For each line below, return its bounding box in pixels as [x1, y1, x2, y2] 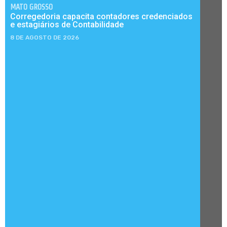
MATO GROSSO [10, 3, 53, 12]
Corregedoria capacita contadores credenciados [10, 12, 193, 22]
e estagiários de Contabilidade [10, 20, 124, 30]
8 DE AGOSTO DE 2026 [10, 34, 79, 42]
